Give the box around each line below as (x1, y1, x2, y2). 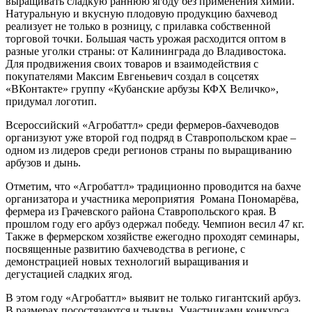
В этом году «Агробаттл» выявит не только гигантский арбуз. (6, 292, 301, 304)
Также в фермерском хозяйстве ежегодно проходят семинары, (6, 231, 299, 243)
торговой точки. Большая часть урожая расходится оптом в (6, 33, 286, 45)
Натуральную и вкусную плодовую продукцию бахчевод (6, 8, 277, 20)
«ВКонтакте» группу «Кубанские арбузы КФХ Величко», (6, 83, 279, 95)
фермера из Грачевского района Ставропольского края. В (6, 205, 276, 218)
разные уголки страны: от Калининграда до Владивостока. (6, 45, 286, 58)
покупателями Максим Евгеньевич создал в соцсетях (6, 70, 259, 83)
